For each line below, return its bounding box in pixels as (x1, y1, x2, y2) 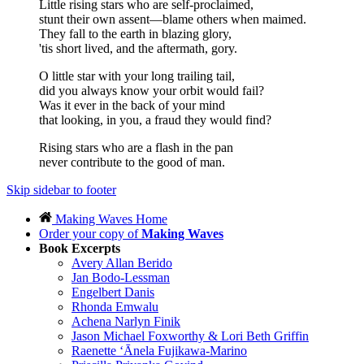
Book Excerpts (39, 241, 120, 256)
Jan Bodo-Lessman (71, 271, 170, 285)
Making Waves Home (52, 212, 167, 227)
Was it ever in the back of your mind (39, 98, 225, 113)
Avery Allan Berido (71, 256, 172, 271)
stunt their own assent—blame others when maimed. (39, 12, 306, 27)
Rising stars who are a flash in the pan (39, 141, 233, 155)
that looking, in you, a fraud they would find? (39, 113, 271, 128)
